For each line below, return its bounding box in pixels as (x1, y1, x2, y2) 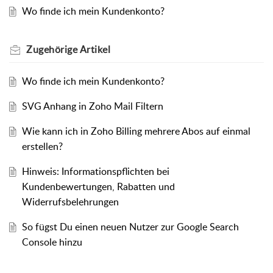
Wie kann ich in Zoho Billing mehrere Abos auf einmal (21, 124, 250, 138)
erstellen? (21, 140, 63, 154)
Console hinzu (21, 235, 82, 249)
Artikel (79, 43, 110, 57)
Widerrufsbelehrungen (21, 195, 119, 209)
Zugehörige (26, 43, 80, 57)
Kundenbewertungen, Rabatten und (21, 180, 175, 194)
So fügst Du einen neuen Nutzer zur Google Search (21, 220, 239, 234)
